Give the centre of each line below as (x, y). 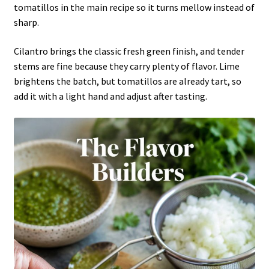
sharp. (26, 23)
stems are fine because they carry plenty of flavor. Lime (126, 66)
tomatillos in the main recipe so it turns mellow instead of (134, 8)
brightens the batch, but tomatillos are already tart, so (127, 81)
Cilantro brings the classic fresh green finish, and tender (129, 51)
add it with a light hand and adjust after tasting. (110, 96)
